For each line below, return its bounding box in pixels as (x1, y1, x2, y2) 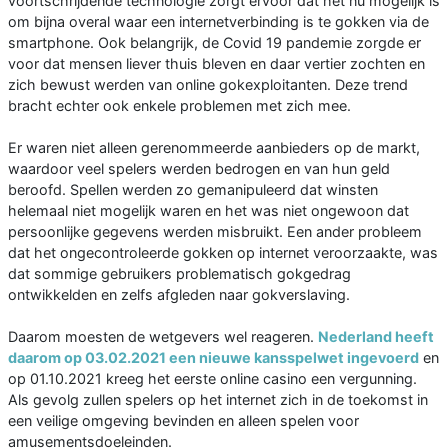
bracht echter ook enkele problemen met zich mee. (8, 97, 351, 115)
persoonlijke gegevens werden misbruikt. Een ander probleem (8, 223, 422, 241)
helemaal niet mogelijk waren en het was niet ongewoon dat (8, 202, 409, 220)
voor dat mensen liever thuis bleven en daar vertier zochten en (8, 55, 425, 73)
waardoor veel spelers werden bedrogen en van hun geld (8, 160, 390, 178)
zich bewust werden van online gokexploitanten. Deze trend (8, 76, 408, 94)
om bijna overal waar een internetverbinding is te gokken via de (8, 13, 429, 31)
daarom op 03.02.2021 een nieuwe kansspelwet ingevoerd (8, 349, 419, 367)
